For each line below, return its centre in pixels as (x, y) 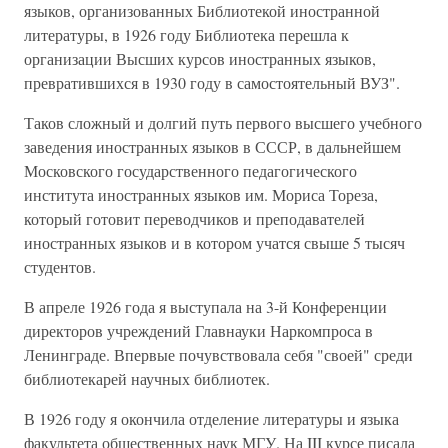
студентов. (60, 266)
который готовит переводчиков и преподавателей (194, 218)
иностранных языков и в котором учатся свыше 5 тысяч (214, 242)
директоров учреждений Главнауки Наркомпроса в (198, 330)
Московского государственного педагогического (190, 170)
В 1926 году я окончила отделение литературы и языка (211, 418)
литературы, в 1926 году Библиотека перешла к (186, 34)
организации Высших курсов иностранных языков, (200, 58)
